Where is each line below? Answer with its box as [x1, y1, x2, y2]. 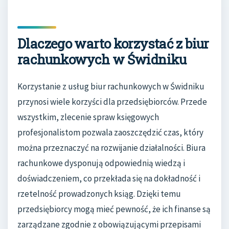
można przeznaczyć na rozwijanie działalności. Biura [17, 142, 205, 153]
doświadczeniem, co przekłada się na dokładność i [17, 172, 200, 184]
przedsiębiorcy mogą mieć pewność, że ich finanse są [17, 203, 211, 215]
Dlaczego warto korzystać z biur [17, 35, 209, 53]
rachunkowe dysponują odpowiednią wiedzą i [17, 157, 185, 169]
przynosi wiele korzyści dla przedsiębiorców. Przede [17, 96, 207, 107]
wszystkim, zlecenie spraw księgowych [17, 111, 159, 123]
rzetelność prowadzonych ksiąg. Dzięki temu [17, 188, 181, 199]
